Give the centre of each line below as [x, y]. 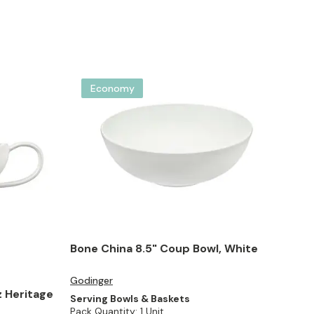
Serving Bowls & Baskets [130, 299]
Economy [112, 88]
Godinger [91, 281]
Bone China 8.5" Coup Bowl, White [164, 249]
